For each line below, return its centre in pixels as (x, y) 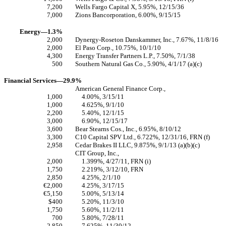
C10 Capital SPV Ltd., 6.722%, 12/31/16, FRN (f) (143, 137)
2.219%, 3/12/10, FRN (113, 169)
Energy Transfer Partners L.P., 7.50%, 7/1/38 (135, 56)
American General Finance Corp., (120, 89)
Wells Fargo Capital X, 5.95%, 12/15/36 (130, 7)
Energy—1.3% (41, 32)
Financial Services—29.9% (43, 80)
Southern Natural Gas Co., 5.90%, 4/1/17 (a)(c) (138, 64)
